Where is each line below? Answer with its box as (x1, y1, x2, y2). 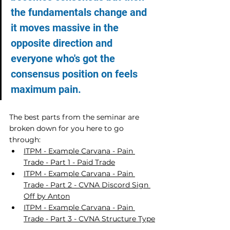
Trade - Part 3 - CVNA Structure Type (24, 214, 155, 224)
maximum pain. (11, 83, 81, 96)
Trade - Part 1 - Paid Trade (24, 158, 115, 167)
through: (9, 135, 41, 145)
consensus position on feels (11, 68, 140, 81)
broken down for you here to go (9, 124, 126, 133)
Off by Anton (24, 191, 70, 201)
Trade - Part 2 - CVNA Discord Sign (24, 180, 150, 190)
